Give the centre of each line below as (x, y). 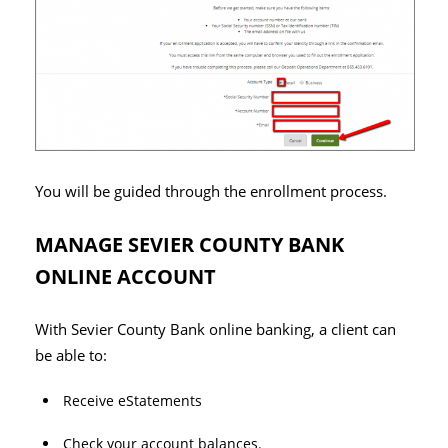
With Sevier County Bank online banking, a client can (215, 330)
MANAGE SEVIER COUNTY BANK (189, 245)
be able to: (71, 356)
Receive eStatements (132, 401)
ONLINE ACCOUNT (125, 277)
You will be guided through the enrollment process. (211, 192)
